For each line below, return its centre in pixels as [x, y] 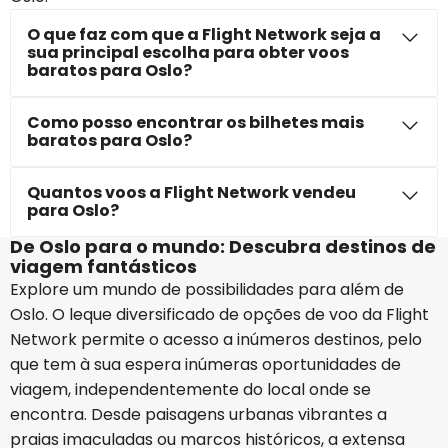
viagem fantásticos [103, 266]
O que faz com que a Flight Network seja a [204, 34]
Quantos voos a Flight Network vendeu [191, 192]
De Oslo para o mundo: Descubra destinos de [223, 246]
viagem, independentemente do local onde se [190, 389]
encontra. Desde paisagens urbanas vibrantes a [198, 414]
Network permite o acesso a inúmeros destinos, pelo [216, 339]
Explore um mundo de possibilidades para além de [207, 289]
